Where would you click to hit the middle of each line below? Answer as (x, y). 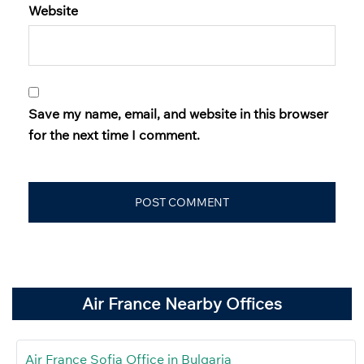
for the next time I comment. (114, 135)
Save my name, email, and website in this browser (178, 114)
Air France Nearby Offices (182, 304)
